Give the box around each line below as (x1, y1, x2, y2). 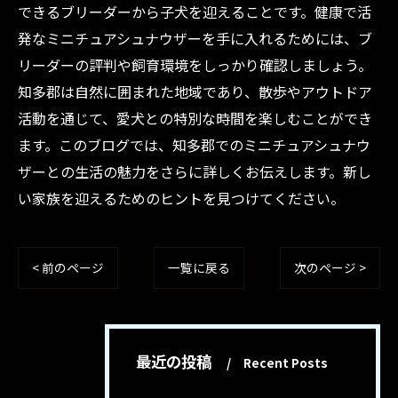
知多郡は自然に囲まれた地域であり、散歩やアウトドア (18, 81, 372, 102)
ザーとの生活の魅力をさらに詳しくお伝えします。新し (18, 161, 371, 182)
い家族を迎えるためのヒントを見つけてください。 (18, 187, 345, 209)
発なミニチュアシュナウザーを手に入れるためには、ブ (18, 28, 372, 49)
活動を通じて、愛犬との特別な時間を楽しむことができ (18, 107, 372, 129)
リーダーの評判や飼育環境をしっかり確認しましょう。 (18, 54, 372, 76)
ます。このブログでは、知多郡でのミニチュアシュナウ (18, 134, 370, 155)
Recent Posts (243, 354, 328, 371)
